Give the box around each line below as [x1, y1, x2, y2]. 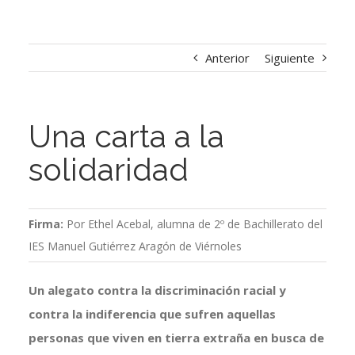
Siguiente [265, 50, 315, 67]
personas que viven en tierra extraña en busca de [28, 330, 324, 346]
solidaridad [28, 151, 189, 189]
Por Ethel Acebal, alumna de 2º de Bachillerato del [66, 216, 323, 232]
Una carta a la [28, 118, 224, 155]
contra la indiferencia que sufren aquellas [28, 306, 276, 323]
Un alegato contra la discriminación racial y [28, 282, 286, 299]
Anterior [205, 50, 250, 67]
